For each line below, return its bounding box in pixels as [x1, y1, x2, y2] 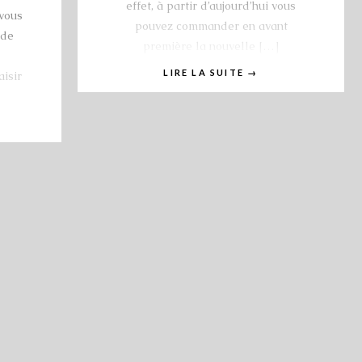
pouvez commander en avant [134, 18, 288, 33]
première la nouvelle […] [143, 38, 279, 53]
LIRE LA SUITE [163, 66, 248, 78]
